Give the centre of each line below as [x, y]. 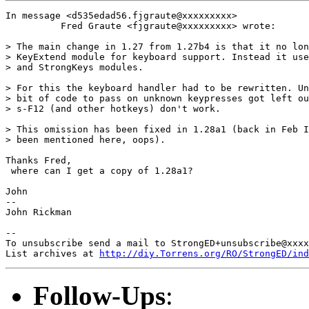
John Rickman [39, 212]
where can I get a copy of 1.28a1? [99, 170]
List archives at [52, 253]
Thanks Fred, [39, 160]
